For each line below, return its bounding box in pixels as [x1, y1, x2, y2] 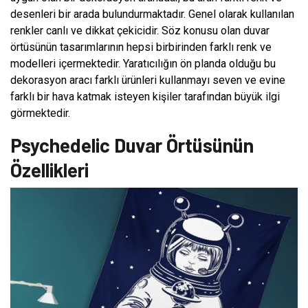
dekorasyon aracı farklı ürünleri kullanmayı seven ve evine [10, 73, 285, 87]
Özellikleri [10, 157, 89, 181]
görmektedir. [10, 106, 70, 120]
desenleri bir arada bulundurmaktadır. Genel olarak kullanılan [10, 7, 294, 21]
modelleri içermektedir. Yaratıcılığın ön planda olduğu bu [10, 56, 276, 70]
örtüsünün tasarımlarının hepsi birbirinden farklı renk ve [10, 40, 272, 54]
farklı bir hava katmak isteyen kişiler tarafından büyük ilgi [10, 89, 280, 103]
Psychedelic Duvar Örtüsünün [10, 133, 254, 157]
